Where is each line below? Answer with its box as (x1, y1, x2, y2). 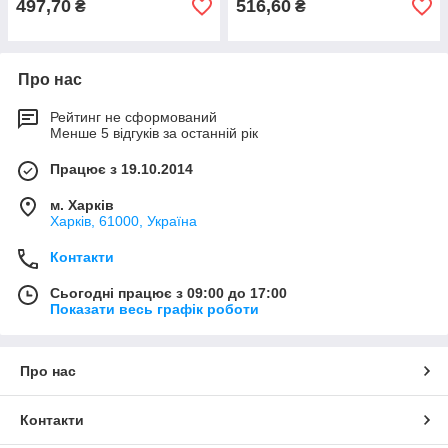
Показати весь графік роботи (50, 301, 259, 317)
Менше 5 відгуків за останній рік (50, 125, 258, 141)
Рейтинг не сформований (50, 109, 217, 125)
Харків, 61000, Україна (50, 213, 197, 229)
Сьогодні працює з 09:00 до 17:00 (50, 285, 287, 301)
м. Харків (50, 197, 114, 213)
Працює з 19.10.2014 (50, 161, 193, 177)
